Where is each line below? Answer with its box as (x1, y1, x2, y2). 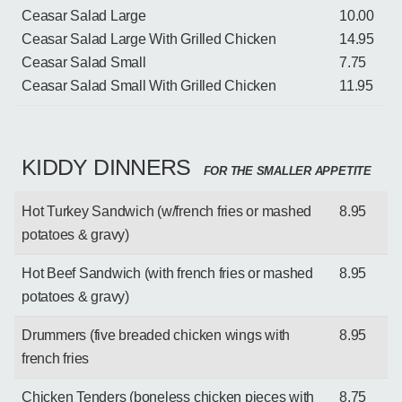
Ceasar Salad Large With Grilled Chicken (22, 31, 276, 47)
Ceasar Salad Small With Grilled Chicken (22, 77, 276, 93)
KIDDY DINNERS (22, 153, 191, 179)
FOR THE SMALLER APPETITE (199, 164, 371, 178)
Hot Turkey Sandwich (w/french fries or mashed (22, 203, 312, 219)
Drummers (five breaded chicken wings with (22, 327, 291, 343)
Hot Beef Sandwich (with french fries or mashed (22, 265, 313, 281)
